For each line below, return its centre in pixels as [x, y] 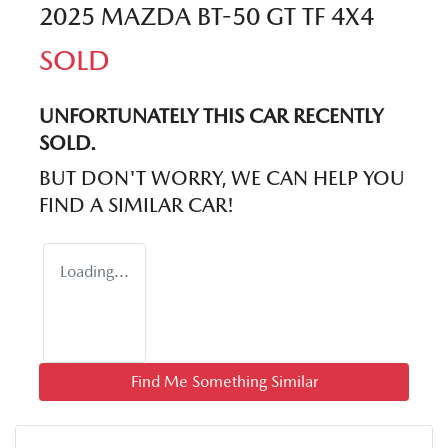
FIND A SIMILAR [113, 204]
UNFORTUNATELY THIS [144, 115]
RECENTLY [335, 115]
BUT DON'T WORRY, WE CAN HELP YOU [222, 177]
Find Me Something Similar [224, 381]
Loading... [94, 271]
